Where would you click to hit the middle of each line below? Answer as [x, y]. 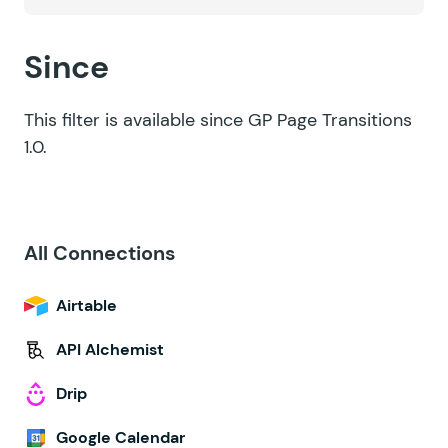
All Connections [100, 253]
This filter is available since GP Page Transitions [218, 120]
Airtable [86, 305]
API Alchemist [110, 349]
